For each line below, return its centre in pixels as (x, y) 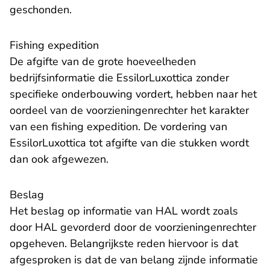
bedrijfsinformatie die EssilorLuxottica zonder (119, 78)
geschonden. (41, 10)
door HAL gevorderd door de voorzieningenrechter (133, 228)
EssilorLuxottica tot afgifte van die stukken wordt (129, 143)
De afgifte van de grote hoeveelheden (103, 62)
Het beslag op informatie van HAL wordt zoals (124, 211)
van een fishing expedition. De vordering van (118, 127)
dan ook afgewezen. (59, 159)
